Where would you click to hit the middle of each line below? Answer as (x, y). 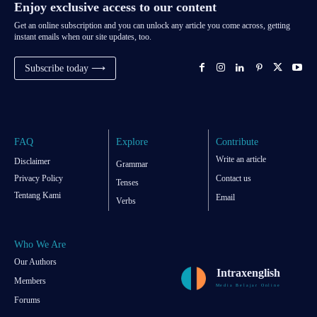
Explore (132, 142)
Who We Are (40, 244)
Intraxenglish (248, 272)
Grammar (132, 164)
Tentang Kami (38, 195)
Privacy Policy (39, 178)
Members (30, 281)
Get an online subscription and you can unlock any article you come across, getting (152, 25)
